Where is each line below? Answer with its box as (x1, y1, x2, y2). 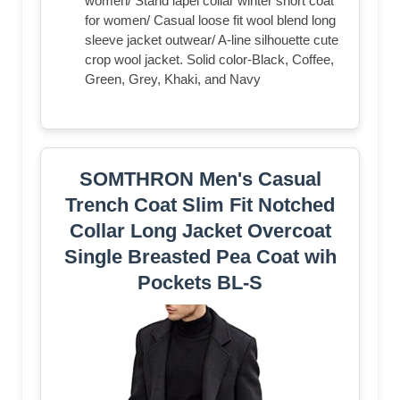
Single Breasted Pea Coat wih (63, 245, 337, 268)
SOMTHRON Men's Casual (79, 167, 321, 190)
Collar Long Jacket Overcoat (69, 219, 331, 242)
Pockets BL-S (137, 271, 262, 294)
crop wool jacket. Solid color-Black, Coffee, (85, 51, 334, 67)
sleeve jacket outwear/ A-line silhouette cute (85, 31, 338, 47)
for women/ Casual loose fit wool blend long (85, 12, 336, 28)
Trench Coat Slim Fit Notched (65, 193, 335, 216)
